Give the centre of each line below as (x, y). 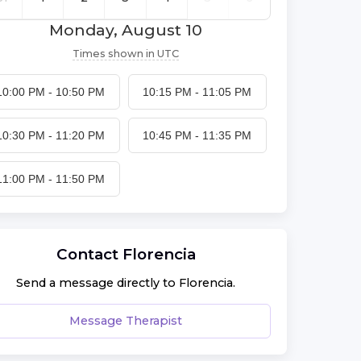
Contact (89, 254)
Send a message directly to (98, 283)
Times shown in (114, 53)
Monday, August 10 (126, 29)
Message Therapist (126, 320)
